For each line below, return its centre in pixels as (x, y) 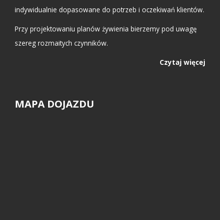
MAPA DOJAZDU (55, 103)
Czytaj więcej (182, 62)
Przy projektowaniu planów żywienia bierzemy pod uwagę (106, 28)
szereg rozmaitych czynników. (61, 43)
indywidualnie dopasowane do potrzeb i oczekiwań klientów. (110, 9)
